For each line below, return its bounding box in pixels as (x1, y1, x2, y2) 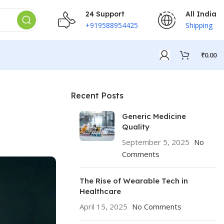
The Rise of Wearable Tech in (79, 176, 188, 185)
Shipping (185, 20, 212, 30)
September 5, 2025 (122, 137, 189, 147)
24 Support (85, 9, 124, 18)
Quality (122, 122, 151, 131)
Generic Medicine (122, 111, 186, 121)
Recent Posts (71, 90, 123, 100)
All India (185, 9, 216, 18)
